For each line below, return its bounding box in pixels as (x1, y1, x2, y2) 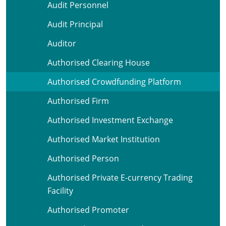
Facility (47, 185, 73, 196)
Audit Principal (47, 19, 103, 30)
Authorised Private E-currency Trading (47, 172, 193, 183)
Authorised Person (47, 153, 119, 164)
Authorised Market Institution (47, 134, 160, 145)
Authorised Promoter (47, 204, 129, 215)
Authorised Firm (47, 95, 109, 106)
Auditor (47, 38, 76, 49)
